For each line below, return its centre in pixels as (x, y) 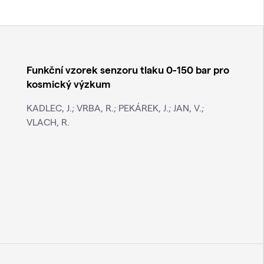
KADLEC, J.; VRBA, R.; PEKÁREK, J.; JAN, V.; (115, 108)
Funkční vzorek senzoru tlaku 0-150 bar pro (128, 70)
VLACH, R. (48, 122)
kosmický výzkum (68, 84)
